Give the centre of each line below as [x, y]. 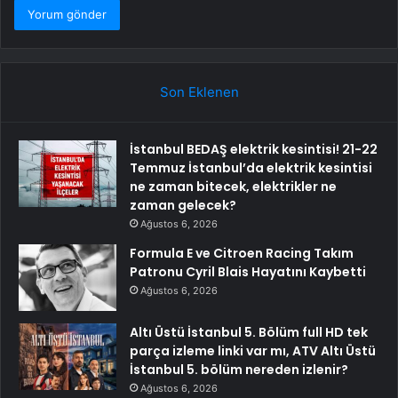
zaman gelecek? [183, 206]
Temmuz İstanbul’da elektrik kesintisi [251, 168]
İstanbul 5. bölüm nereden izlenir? [239, 370]
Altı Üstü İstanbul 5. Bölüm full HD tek [249, 333]
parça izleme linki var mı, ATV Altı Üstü [253, 351]
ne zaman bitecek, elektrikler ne [233, 187]
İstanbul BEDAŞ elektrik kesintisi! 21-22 [254, 150]
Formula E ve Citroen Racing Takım [242, 254]
